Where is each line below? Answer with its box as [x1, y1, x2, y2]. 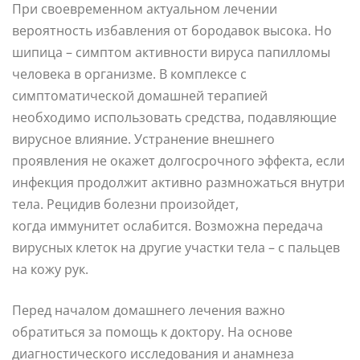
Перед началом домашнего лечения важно [12, 301, 285, 319]
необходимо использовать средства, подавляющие [12, 108, 337, 126]
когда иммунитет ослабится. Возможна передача [12, 216, 323, 235]
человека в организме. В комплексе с [12, 64, 247, 83]
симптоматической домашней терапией [12, 86, 268, 104]
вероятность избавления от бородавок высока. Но [12, 21, 332, 39]
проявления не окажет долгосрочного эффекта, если [12, 151, 345, 170]
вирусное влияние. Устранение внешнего [12, 129, 275, 148]
